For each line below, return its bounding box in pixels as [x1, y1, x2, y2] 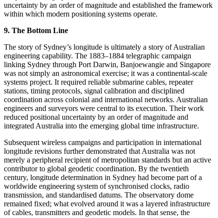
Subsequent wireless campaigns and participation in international [4, 138, 201, 146]
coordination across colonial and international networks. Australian [4, 95, 208, 104]
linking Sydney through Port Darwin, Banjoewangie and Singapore [4, 60, 211, 69]
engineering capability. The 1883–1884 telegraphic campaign [4, 51, 191, 60]
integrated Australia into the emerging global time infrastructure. [4, 121, 199, 130]
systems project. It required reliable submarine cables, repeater [4, 77, 193, 86]
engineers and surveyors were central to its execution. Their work [4, 104, 204, 112]
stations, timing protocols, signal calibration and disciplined [4, 86, 184, 95]
